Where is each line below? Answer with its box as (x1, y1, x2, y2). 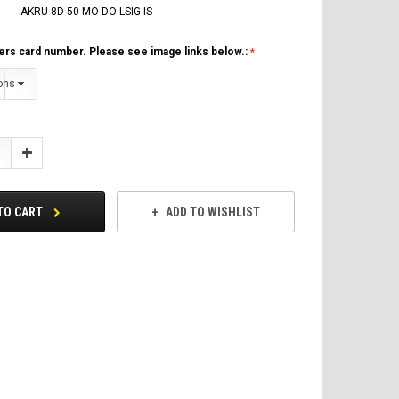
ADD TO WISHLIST (166, 205, 260, 220)
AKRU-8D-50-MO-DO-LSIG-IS (20, 4, 152, 18)
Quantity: (21, 155, 66, 170)
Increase (21, 144, 66, 159)
